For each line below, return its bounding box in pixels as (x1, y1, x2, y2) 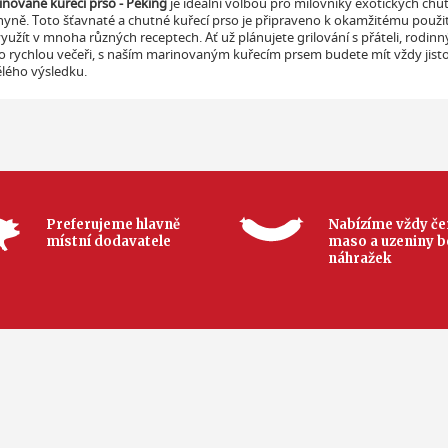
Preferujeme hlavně (46, 215, 180, 233)
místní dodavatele (46, 232, 171, 250)
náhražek (328, 249, 391, 267)
